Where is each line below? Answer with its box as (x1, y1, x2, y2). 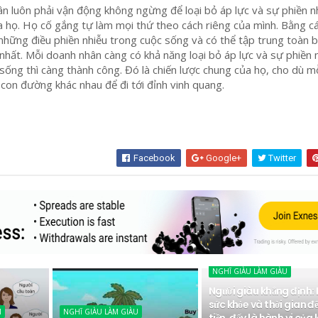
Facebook (131, 153, 176, 163)
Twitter (266, 153, 297, 163)
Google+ (204, 153, 242, 163)
